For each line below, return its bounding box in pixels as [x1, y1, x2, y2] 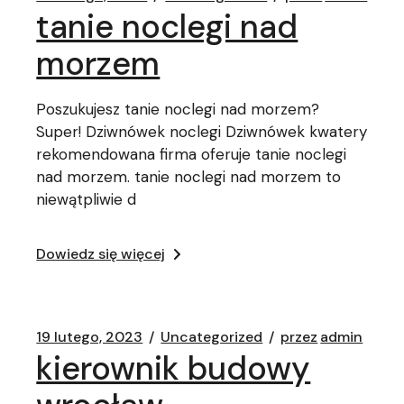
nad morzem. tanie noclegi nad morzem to [36, 167, 342, 187]
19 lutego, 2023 [36, 327, 143, 346]
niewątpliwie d [36, 189, 137, 209]
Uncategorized [161, 327, 263, 346]
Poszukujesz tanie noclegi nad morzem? [36, 99, 320, 119]
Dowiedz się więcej [36, 244, 166, 263]
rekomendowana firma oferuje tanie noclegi [36, 144, 347, 164]
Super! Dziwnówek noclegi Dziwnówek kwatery [36, 122, 368, 142]
